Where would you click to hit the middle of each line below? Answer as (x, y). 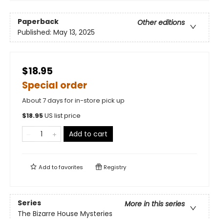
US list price (63, 116)
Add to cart (88, 134)
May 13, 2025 (74, 33)
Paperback (38, 22)
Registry (114, 167)
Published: (35, 33)
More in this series (155, 204)
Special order (55, 85)
